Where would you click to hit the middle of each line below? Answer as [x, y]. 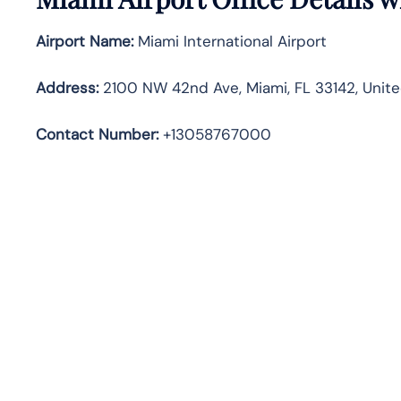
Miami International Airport [230, 41]
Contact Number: [97, 134]
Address [66, 87]
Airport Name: [85, 41]
